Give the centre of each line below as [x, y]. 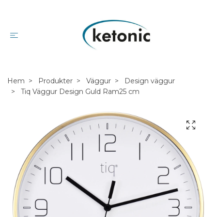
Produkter [55, 81]
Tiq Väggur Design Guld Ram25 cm [79, 91]
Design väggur [150, 81]
